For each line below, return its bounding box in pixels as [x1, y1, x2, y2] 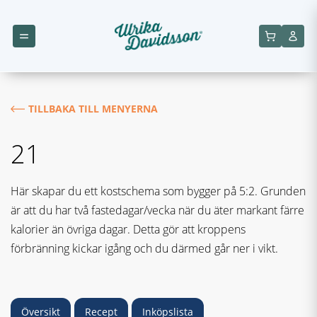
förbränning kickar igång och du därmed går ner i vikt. [11, 241, 278, 256]
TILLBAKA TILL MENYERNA [28, 102, 158, 115]
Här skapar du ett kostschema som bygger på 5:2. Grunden [11, 183, 306, 199]
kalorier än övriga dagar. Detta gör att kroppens [11, 221, 246, 237]
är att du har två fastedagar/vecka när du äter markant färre [11, 202, 304, 218]
